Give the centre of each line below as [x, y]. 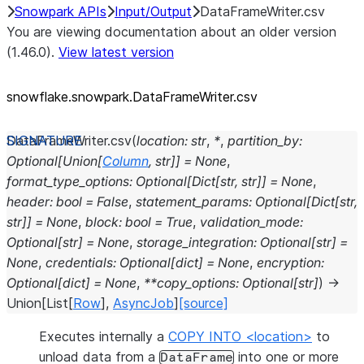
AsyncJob [143, 303]
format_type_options [68, 181]
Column [126, 161]
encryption [289, 262]
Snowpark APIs [61, 11]
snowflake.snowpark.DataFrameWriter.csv [132, 97]
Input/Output [153, 11]
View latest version [116, 52]
